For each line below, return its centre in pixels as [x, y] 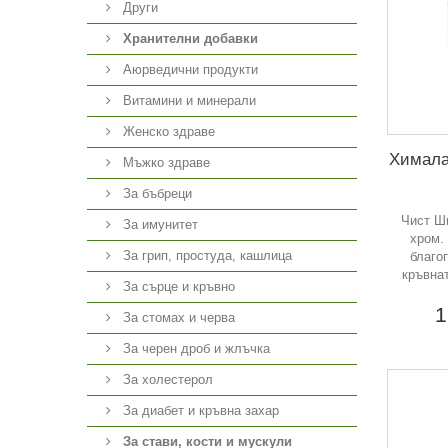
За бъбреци [155, 193]
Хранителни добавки [190, 38]
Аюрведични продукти [188, 69]
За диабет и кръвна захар [199, 410]
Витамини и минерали [187, 100]
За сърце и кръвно [177, 286]
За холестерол [166, 379]
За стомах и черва [177, 317]
